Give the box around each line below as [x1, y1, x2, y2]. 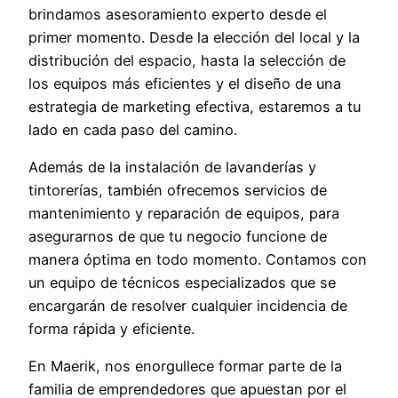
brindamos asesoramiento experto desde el [28, 4, 327, 23]
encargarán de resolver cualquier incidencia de [28, 297, 347, 315]
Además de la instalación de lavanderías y [28, 158, 316, 177]
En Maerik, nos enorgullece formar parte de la [28, 357, 342, 376]
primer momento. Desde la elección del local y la [28, 28, 360, 46]
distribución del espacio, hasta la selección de [28, 51, 346, 69]
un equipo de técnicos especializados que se [28, 274, 336, 292]
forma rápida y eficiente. [28, 320, 195, 338]
